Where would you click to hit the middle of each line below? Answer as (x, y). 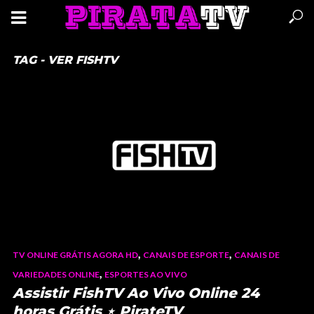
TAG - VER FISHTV (65, 60)
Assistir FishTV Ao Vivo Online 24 (136, 293)
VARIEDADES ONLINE (56, 274)
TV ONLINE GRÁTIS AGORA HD (75, 254)
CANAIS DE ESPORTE (186, 254)
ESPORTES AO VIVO (146, 274)
